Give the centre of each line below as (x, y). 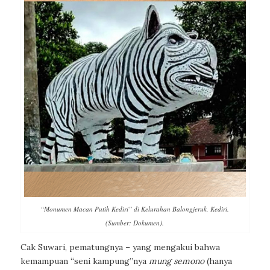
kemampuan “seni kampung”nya (84, 261)
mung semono (176, 261)
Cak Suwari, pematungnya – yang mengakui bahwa (120, 247)
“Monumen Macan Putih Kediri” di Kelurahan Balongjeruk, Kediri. (135, 209)
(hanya (218, 261)
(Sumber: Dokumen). (135, 223)
